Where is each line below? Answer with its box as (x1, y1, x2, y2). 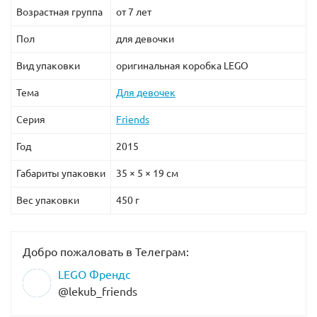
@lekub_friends (58, 285, 137, 299)
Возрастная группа (16, 6, 103, 18)
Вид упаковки (16, 60, 80, 72)
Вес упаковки (16, 195, 79, 207)
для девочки (116, 33, 174, 45)
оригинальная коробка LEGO (116, 60, 248, 72)
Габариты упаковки (16, 168, 105, 180)
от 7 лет (116, 6, 151, 18)
